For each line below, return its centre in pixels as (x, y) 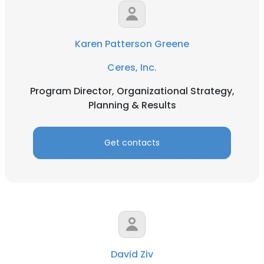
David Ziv (132, 254)
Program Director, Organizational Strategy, (132, 91)
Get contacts (132, 143)
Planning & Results (132, 105)
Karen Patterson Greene (132, 44)
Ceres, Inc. (132, 67)
